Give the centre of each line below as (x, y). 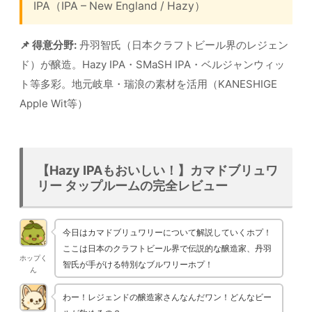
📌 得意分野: (48, 45)
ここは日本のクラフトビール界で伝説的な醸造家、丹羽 (167, 248)
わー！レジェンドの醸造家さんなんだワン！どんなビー (167, 297)
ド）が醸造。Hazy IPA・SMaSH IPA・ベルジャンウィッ (152, 65)
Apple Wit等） (54, 104)
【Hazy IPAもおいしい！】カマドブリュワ (157, 170)
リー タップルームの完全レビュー (132, 185)
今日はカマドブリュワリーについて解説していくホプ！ (167, 232)
